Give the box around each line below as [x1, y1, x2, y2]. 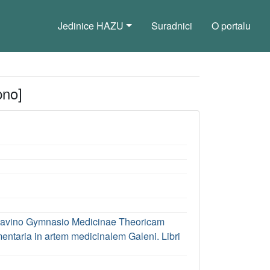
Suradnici [151, 19, 192, 33]
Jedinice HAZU [58, 19, 124, 33]
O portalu [212, 19, 251, 33]
